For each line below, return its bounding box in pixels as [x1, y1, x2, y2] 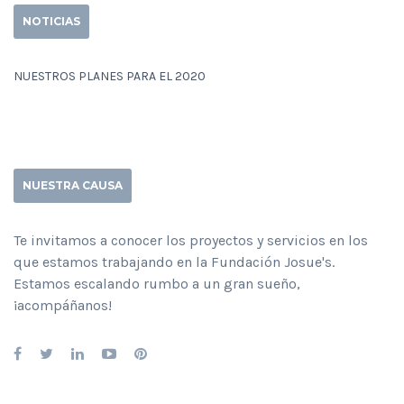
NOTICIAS [23, 14, 80, 28]
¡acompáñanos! [14, 297, 112, 314]
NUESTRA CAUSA [23, 179, 123, 192]
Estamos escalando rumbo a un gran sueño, [14, 275, 300, 292]
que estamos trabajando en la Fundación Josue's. [14, 253, 335, 271]
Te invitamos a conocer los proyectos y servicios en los [14, 232, 368, 249]
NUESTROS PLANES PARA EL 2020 [14, 69, 206, 84]
